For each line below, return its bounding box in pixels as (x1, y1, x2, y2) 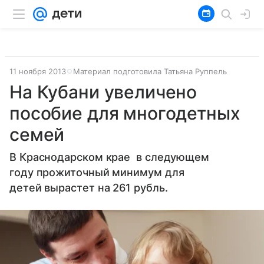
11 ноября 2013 (9, 67, 66, 76)
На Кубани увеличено (9, 81, 197, 103)
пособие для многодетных (9, 103, 240, 124)
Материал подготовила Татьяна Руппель (73, 67, 227, 76)
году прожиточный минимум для (9, 166, 184, 179)
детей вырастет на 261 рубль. (9, 181, 168, 194)
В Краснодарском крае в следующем (9, 151, 210, 163)
